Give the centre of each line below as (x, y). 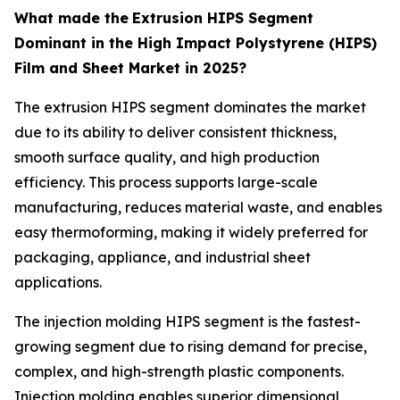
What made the (71, 18)
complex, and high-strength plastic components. (179, 372)
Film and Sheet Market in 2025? (130, 68)
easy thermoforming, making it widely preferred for (191, 233)
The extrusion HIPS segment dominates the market (190, 108)
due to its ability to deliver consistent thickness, (175, 133)
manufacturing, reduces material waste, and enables (198, 208)
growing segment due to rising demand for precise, (191, 347)
